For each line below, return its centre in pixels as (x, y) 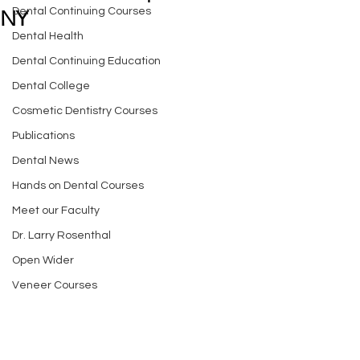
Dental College (51, 86)
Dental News (45, 161)
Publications (43, 136)
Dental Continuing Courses (82, 11)
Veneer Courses (55, 285)
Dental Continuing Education (86, 61)
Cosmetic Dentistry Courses (85, 111)
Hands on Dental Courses (78, 186)
